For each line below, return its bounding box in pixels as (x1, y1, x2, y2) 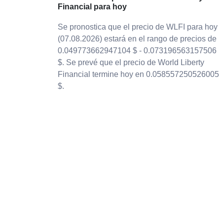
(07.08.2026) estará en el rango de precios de (58, 35, 217, 43)
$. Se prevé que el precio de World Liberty (58, 58, 204, 67)
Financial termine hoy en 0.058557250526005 (58, 70, 219, 78)
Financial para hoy (58, 2, 127, 11)
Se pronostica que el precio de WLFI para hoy (58, 23, 218, 31)
